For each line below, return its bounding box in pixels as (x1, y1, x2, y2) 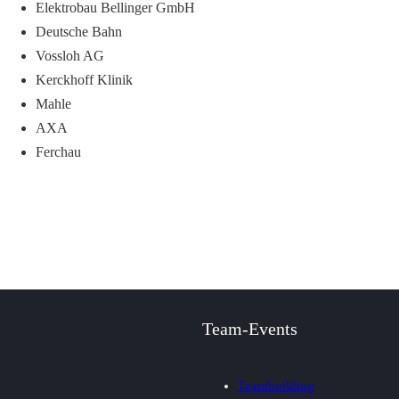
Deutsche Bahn (36, 24, 122, 39)
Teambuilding (237, 378, 314, 393)
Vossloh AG (36, 48, 104, 63)
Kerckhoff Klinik (36, 72, 133, 87)
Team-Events (201, 319, 297, 338)
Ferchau (36, 144, 81, 159)
